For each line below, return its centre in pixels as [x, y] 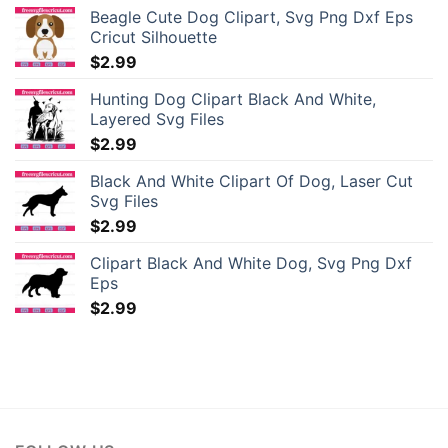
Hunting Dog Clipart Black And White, [233, 98]
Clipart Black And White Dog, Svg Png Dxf [251, 262]
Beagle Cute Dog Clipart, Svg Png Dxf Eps [251, 16]
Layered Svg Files [157, 118]
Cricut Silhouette [153, 36]
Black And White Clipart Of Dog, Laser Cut [251, 180]
